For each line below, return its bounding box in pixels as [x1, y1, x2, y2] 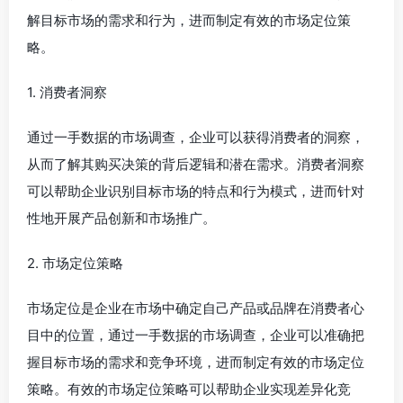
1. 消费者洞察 [27, 84, 107, 101]
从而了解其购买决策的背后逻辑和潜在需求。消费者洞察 [27, 156, 364, 173]
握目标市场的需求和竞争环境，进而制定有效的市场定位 [27, 354, 364, 371]
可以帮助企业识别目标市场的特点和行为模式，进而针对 [27, 183, 364, 200]
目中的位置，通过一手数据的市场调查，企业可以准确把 [27, 327, 364, 344]
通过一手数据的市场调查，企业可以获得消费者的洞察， [27, 129, 364, 146]
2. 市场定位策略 [27, 255, 123, 272]
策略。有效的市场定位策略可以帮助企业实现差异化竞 [27, 381, 351, 398]
